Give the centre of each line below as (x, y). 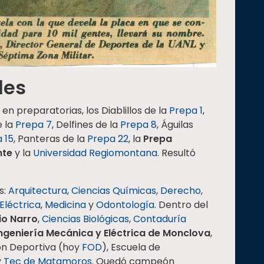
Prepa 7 (34, 124)
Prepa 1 (186, 110)
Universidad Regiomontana (95, 153)
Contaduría (160, 219)
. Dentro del (181, 204)
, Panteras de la (50, 138)
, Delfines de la (86, 124)
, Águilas (175, 124)
